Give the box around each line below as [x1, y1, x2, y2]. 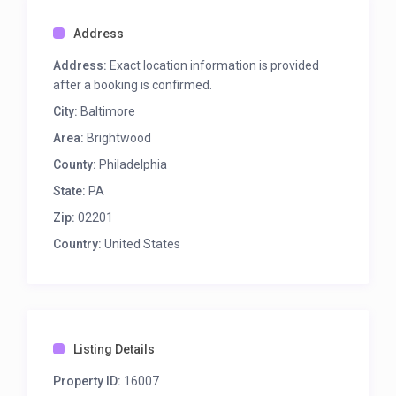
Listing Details [73, 342, 156, 357]
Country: [53, 237, 103, 252]
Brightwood [87, 131, 152, 146]
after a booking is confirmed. [53, 78, 213, 93]
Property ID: [53, 374, 122, 389]
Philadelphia [96, 157, 168, 172]
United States [102, 237, 181, 252]
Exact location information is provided [107, 58, 320, 73]
